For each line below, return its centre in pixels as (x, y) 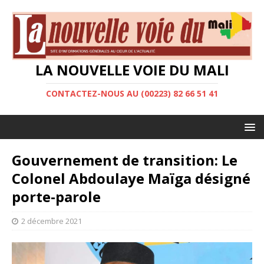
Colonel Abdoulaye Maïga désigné (131, 179)
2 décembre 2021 (52, 221)
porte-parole (56, 197)
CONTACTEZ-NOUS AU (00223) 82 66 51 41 (132, 94)
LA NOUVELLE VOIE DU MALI (132, 70)
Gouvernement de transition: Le (125, 160)
